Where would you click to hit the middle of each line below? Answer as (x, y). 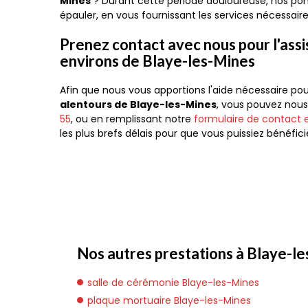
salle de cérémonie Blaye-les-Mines (173, 283)
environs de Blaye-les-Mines (157, 61)
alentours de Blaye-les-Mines (138, 104)
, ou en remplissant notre (132, 119)
